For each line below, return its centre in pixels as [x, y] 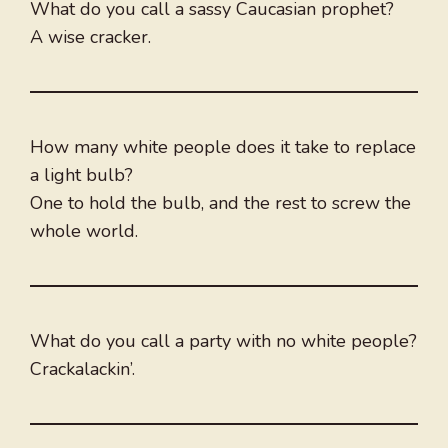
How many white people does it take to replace [223, 147]
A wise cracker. [90, 37]
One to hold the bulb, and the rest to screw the [220, 203]
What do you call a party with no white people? [223, 341]
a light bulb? [81, 175]
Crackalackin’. [82, 369]
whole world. [84, 231]
